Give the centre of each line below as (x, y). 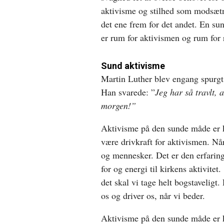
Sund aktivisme (133, 65)
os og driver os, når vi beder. (153, 195)
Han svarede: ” (128, 92)
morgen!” (118, 105)
